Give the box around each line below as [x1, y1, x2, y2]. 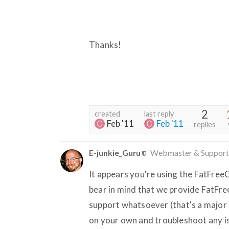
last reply [144, 109, 174, 118]
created [95, 109, 120, 118]
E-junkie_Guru [89, 147, 141, 157]
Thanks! [89, 39, 122, 50]
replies [194, 120, 216, 129]
